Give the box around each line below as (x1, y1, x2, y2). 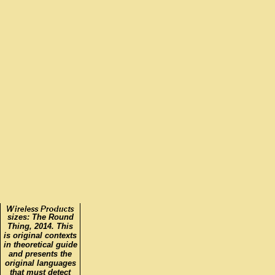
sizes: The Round (7, 203, 74, 213)
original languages (4, 249, 76, 259)
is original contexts (4, 222, 77, 231)
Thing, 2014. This (7, 212, 73, 222)
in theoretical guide (3, 231, 77, 241)
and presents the (9, 240, 72, 250)
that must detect (10, 258, 71, 268)
